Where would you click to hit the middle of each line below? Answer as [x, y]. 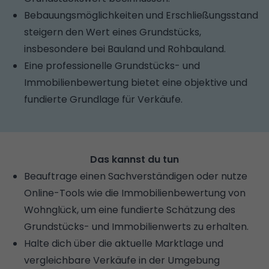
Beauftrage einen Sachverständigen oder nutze [136, 176]
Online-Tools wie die [73, 193]
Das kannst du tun [134, 159]
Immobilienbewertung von [183, 193]
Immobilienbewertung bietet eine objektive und [136, 82]
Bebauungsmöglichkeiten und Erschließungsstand [141, 15]
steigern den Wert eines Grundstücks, [113, 32]
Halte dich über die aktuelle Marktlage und [124, 243]
